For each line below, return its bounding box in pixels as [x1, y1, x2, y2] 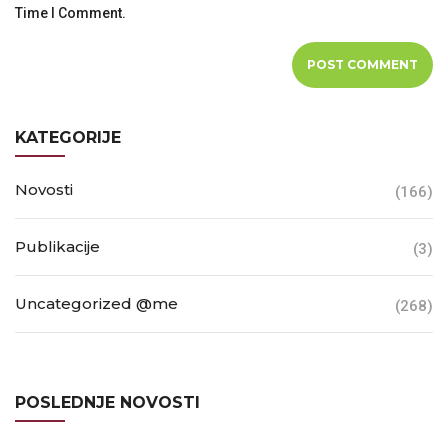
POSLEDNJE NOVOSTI [15, 393, 200, 412]
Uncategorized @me [15, 294, 178, 313]
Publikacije [15, 237, 100, 256]
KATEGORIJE [15, 128, 121, 147]
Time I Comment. [15, 5, 126, 21]
